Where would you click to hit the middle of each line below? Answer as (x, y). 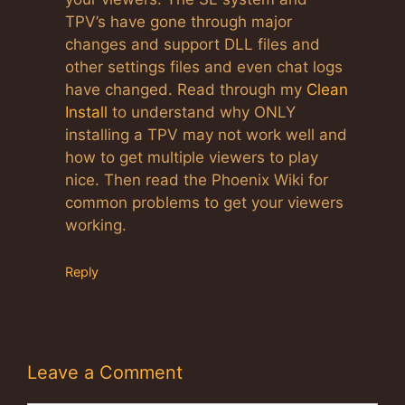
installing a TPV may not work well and (206, 135)
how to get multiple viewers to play (192, 157)
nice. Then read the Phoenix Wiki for (197, 180)
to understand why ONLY (202, 112)
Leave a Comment (105, 372)
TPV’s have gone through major (179, 22)
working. (96, 225)
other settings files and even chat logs (204, 67)
